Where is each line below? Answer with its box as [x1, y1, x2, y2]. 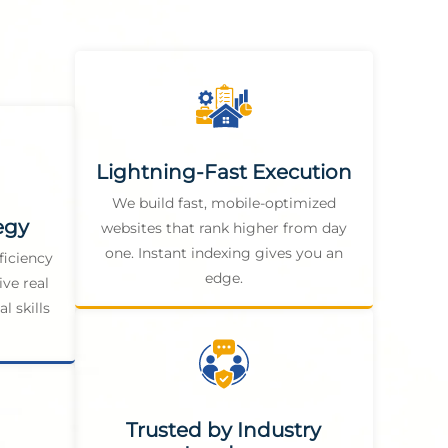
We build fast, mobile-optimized [111, 193, 336, 212]
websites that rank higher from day [100, 218, 347, 237]
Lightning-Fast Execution [95, 159, 352, 184]
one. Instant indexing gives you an [104, 243, 343, 262]
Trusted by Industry [126, 417, 322, 442]
